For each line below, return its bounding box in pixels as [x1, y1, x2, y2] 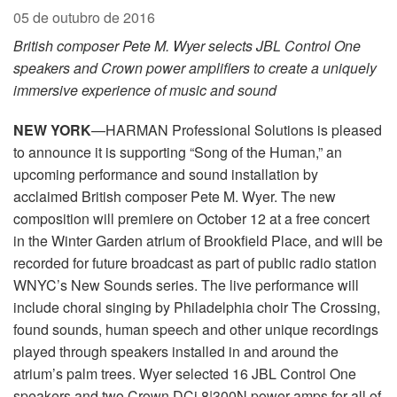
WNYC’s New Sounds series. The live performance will [13, 275, 359, 296]
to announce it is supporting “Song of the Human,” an [13, 142, 342, 163]
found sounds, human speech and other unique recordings [13, 319, 378, 340]
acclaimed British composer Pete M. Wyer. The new [13, 186, 336, 207]
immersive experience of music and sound [13, 80, 276, 101]
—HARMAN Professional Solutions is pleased [91, 120, 382, 141]
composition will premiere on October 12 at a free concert [13, 208, 370, 230]
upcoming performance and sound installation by [13, 164, 318, 185]
